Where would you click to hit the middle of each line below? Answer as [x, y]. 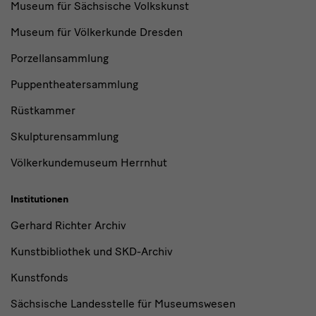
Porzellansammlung [60, 58]
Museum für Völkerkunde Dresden [97, 32]
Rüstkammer [43, 110]
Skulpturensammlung [65, 136]
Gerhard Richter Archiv [68, 225]
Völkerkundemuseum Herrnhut [89, 162]
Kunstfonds [39, 277]
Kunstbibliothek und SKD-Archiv [92, 251]
